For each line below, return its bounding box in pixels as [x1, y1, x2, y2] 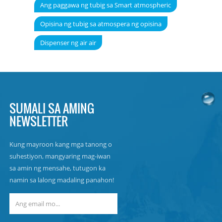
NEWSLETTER [9, 111, 68, 130]
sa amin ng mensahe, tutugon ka [9, 163, 106, 172]
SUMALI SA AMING [9, 99, 94, 117]
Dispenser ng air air [40, 38, 96, 47]
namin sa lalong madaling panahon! [9, 175, 114, 184]
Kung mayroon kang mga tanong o [9, 139, 112, 149]
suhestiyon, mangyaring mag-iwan [9, 151, 111, 161]
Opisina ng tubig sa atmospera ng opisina [40, 19, 162, 28]
